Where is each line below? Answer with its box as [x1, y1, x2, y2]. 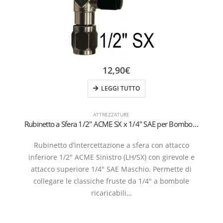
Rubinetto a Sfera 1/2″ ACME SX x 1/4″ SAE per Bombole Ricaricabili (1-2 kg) [192, 118, 199, 129]
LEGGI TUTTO [101, 84, 140, 93]
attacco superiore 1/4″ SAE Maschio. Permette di [31, 164, 192, 174]
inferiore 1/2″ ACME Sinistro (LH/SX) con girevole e [28, 152, 195, 162]
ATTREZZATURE [93, 111, 130, 118]
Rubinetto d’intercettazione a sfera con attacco [33, 140, 189, 150]
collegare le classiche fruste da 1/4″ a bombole [33, 176, 190, 186]
